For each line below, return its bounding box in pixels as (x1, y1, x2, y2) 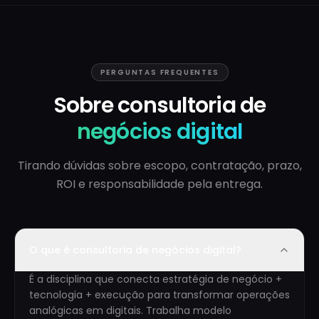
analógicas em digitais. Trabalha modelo (29, 303, 231, 318)
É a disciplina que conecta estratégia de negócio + (29, 272, 282, 286)
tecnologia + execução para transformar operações (29, 288, 290, 302)
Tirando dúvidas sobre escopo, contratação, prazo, (17, 157, 302, 174)
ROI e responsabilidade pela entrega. (56, 176, 263, 192)
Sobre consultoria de (53, 90, 266, 120)
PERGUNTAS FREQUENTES (100, 67, 219, 78)
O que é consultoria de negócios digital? (29, 243, 241, 257)
